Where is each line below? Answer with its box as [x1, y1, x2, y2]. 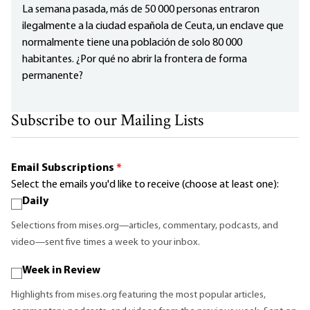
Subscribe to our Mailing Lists [11, 109, 203, 134]
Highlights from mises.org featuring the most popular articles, [11, 290, 266, 301]
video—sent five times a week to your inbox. [11, 237, 200, 248]
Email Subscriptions [11, 163, 116, 174]
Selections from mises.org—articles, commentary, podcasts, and [11, 221, 278, 232]
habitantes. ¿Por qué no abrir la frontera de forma [22, 54, 247, 66]
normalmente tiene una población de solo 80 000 [22, 37, 242, 49]
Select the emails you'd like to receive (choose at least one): [11, 179, 279, 191]
